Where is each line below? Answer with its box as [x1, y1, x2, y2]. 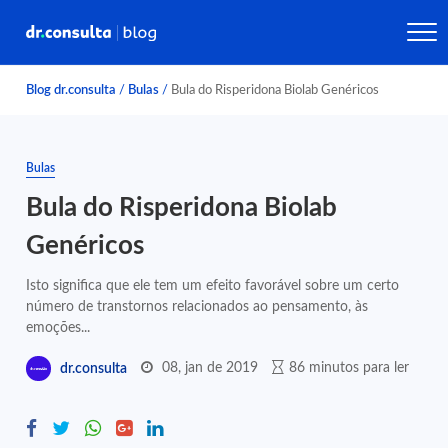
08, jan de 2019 [162, 360, 259, 375]
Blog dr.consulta [26, 84, 117, 96]
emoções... [26, 320, 91, 335]
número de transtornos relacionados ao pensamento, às [26, 299, 369, 314]
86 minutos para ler [289, 360, 410, 375]
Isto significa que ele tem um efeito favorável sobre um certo [26, 278, 400, 293]
